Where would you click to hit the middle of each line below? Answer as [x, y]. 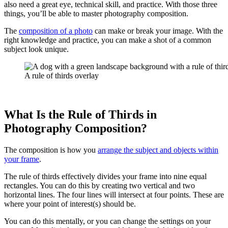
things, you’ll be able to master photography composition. [96, 13]
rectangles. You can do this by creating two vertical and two [99, 185]
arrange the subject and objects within [158, 150]
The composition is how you [51, 150]
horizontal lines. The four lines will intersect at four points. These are [114, 194]
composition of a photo [56, 31]
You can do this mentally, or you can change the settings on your [107, 221]
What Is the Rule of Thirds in [80, 114]
